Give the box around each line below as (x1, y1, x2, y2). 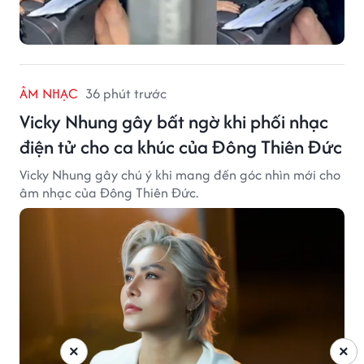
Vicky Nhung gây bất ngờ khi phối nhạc (19, 107, 328, 135)
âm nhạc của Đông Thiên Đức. (19, 182, 198, 202)
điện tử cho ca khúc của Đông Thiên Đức (19, 132, 342, 160)
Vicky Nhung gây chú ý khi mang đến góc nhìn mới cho (19, 164, 340, 184)
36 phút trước (85, 83, 167, 103)
